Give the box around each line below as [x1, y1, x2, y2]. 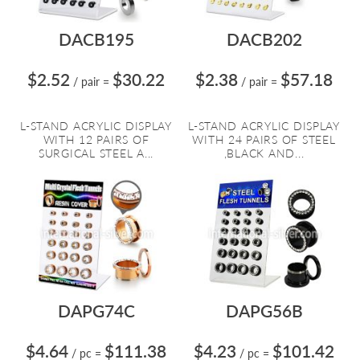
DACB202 [226, 29, 302, 49]
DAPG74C [57, 301, 135, 321]
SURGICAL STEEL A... [39, 146, 153, 160]
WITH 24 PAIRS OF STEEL [192, 133, 336, 146]
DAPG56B [225, 301, 303, 321]
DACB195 [58, 29, 134, 49]
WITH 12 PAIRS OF [43, 133, 149, 146]
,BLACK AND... [223, 146, 305, 160]
